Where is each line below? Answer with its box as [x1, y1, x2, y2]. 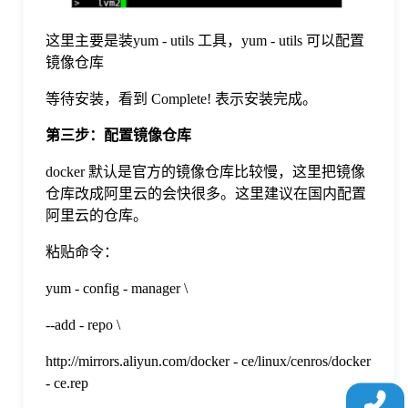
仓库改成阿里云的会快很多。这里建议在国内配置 [46, 186, 366, 202]
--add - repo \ [46, 317, 120, 333]
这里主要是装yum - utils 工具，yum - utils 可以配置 [46, 33, 364, 49]
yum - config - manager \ [46, 280, 188, 297]
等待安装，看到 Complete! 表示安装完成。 [46, 91, 317, 107]
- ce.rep [46, 375, 88, 392]
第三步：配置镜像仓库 [46, 127, 191, 144]
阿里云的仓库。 [46, 208, 148, 224]
